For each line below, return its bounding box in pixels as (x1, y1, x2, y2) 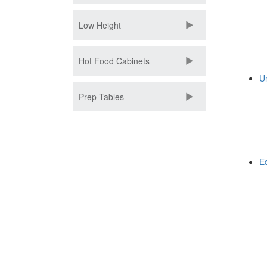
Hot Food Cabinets (79, 55, 150, 67)
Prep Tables (79, 91, 124, 103)
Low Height (79, 19, 121, 31)
